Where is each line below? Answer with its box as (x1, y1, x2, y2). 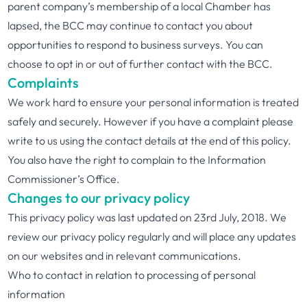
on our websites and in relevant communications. (8, 249, 242, 262)
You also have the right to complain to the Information (8, 153, 267, 167)
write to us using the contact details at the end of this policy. (8, 134, 292, 147)
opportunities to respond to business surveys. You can (8, 38, 264, 51)
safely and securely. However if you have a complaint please (8, 114, 294, 128)
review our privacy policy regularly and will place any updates (8, 230, 297, 243)
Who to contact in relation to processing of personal (8, 268, 256, 282)
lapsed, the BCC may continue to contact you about (8, 19, 254, 32)
